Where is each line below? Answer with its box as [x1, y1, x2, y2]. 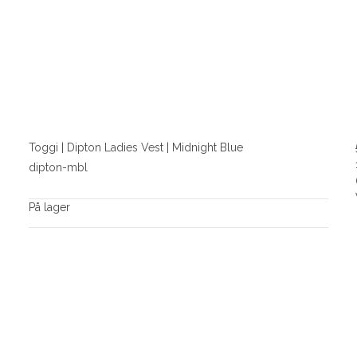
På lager [28, 200, 70, 214]
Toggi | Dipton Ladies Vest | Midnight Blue [28, 141, 243, 155]
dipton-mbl [28, 160, 88, 174]
